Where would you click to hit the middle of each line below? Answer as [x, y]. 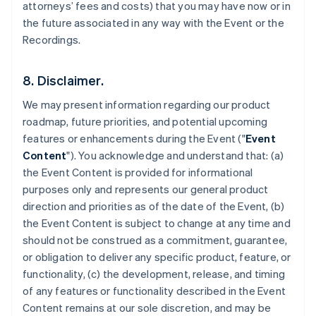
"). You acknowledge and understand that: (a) [175, 155]
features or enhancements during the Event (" [134, 138]
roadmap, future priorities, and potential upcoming [145, 121]
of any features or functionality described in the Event [154, 291]
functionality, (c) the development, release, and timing [154, 274]
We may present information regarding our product [147, 104]
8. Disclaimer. [63, 80]
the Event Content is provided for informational [138, 172]
